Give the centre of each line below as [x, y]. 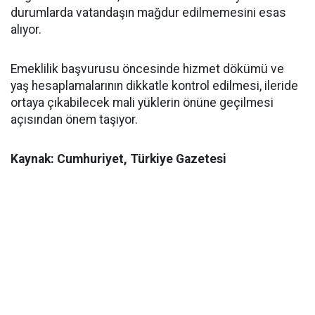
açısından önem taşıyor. [74, 120]
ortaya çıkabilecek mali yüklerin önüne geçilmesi [142, 103]
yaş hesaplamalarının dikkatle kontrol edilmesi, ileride [154, 86]
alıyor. [26, 30]
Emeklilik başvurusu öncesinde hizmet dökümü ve [147, 69]
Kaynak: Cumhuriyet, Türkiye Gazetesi [118, 159]
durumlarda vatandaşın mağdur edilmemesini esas [148, 13]
